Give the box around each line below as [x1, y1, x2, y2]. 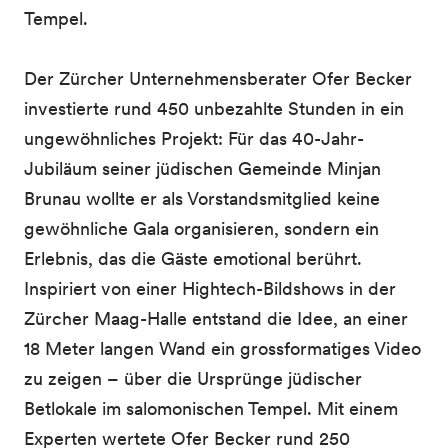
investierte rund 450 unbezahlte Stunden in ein [24, 97, 404, 120]
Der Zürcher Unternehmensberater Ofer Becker [24, 67, 412, 90]
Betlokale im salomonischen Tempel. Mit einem [24, 397, 398, 420]
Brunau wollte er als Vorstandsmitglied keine [24, 187, 380, 210]
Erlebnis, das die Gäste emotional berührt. [24, 247, 362, 270]
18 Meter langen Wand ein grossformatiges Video [24, 337, 421, 360]
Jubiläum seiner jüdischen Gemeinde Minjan [24, 157, 381, 180]
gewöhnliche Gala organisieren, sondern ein [24, 217, 379, 240]
